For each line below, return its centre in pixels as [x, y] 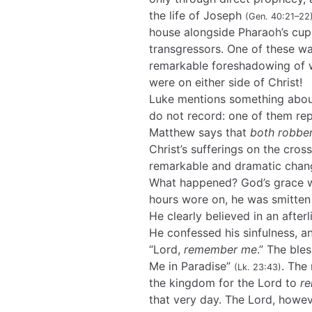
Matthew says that [200, 132]
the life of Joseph [197, 15]
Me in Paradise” [192, 266]
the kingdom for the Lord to [225, 283]
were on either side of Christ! [226, 82]
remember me [220, 249]
